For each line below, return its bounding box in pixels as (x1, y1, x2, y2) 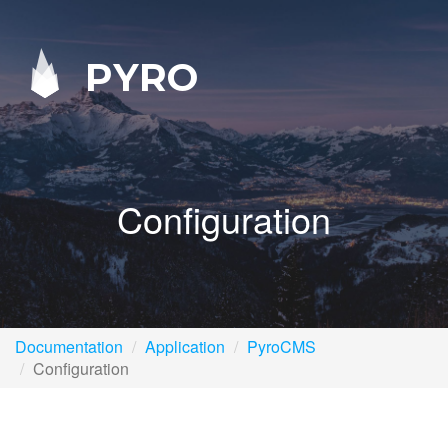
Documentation (15, 335, 123, 358)
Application (145, 335, 225, 358)
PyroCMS (247, 335, 316, 358)
